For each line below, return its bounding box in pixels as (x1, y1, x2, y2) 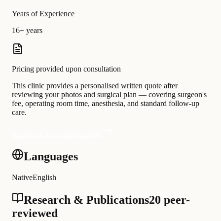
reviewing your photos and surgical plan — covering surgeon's (12, 90, 207, 99)
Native (12, 173, 33, 182)
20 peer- (149, 193, 190, 207)
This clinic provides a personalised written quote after (12, 81, 178, 90)
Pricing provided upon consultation (12, 65, 121, 74)
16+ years (12, 26, 42, 35)
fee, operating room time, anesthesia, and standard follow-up (12, 99, 199, 108)
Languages (24, 150, 78, 163)
